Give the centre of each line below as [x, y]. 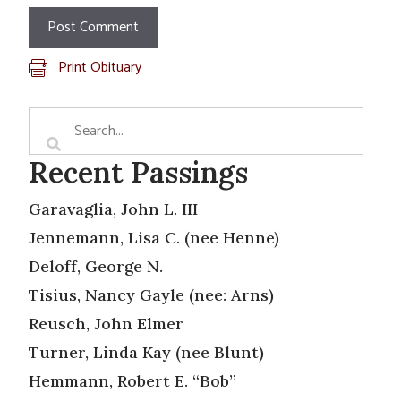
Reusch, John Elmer [106, 323]
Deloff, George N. [96, 266]
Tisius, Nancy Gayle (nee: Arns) [151, 294]
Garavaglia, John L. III [113, 209]
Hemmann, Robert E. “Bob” [132, 380]
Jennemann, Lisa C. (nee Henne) [156, 237]
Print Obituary [100, 67]
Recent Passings [138, 172]
